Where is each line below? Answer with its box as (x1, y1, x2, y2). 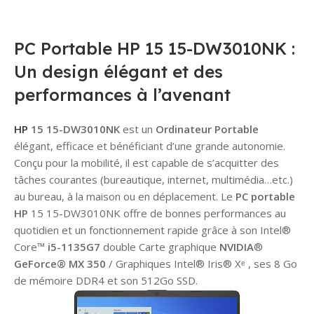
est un (120, 121, 156, 136)
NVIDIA (219, 239, 254, 254)
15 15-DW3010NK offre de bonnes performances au (28, 205, 286, 220)
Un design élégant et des (14, 60, 223, 82)
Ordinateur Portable (156, 121, 259, 136)
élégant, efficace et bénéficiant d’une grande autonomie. (14, 138, 285, 153)
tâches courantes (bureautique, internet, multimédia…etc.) (14, 172, 293, 186)
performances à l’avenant (14, 83, 231, 105)
